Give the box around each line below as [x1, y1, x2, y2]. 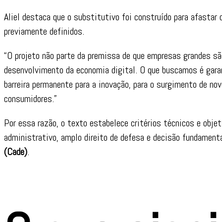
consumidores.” [4, 92, 57, 105]
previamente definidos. [4, 24, 84, 38]
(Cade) [4, 145, 27, 158]
